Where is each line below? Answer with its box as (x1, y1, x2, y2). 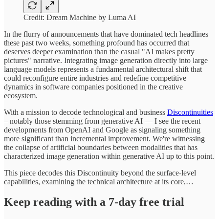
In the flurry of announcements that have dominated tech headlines (4, 29, 208, 38)
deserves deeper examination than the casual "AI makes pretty (4, 47, 195, 56)
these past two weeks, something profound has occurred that (4, 38, 189, 47)
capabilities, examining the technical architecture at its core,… (4, 177, 194, 186)
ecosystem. (4, 91, 38, 100)
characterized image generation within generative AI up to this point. (4, 152, 214, 160)
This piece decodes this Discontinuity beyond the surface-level (4, 168, 196, 177)
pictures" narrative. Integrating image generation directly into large (4, 56, 208, 65)
